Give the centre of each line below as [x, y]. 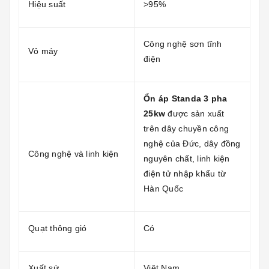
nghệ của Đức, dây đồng [192, 143]
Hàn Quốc [163, 188]
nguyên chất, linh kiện [187, 158]
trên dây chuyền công [186, 128]
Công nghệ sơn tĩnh [183, 44]
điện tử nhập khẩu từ [185, 173]
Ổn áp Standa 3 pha [186, 98]
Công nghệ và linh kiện [74, 153]
